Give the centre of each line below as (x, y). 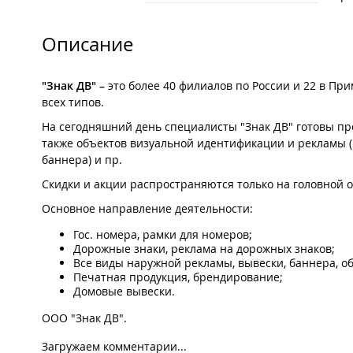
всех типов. (73, 102)
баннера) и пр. (82, 160)
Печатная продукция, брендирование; (178, 277)
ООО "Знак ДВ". (84, 318)
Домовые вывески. (124, 292)
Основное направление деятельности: (147, 209)
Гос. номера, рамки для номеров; (163, 235)
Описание (87, 45)
